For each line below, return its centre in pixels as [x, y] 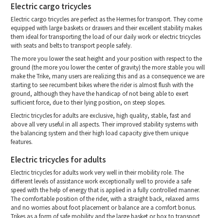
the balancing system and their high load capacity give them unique [100, 133]
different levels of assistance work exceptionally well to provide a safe [101, 182]
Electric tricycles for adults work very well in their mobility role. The [98, 173]
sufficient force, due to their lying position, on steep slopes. [88, 103]
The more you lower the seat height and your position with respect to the [107, 59]
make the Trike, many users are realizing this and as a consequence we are [108, 76]
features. [22, 142]
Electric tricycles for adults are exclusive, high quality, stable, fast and [101, 116]
